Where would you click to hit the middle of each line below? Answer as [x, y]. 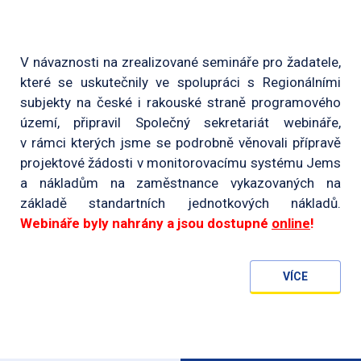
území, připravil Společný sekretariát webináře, [180, 123]
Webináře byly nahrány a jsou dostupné [146, 224]
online [291, 224]
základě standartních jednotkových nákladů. [180, 203]
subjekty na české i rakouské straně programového [180, 103]
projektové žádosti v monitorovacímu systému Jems [180, 163]
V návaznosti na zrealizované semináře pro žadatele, [180, 62]
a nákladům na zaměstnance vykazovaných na [180, 183]
